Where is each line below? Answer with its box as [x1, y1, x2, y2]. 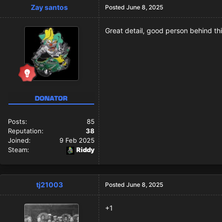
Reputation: [8, 127, 44, 135]
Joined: [8, 136, 31, 145]
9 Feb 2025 [59, 136, 95, 145]
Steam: [8, 146, 29, 154]
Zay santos [31, 3, 68, 12]
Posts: [8, 117, 27, 126]
